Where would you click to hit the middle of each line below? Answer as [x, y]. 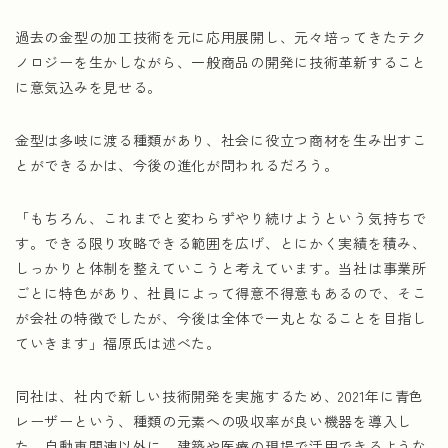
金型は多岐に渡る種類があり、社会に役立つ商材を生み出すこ [221, 140]
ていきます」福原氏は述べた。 [118, 343]
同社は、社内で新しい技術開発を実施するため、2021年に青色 [219, 396]
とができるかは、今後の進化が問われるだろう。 [177, 165]
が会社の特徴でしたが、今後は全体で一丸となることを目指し [221, 318]
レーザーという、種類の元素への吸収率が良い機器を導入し [213, 421]
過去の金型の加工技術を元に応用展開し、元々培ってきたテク [221, 37]
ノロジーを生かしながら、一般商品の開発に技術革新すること [221, 62]
